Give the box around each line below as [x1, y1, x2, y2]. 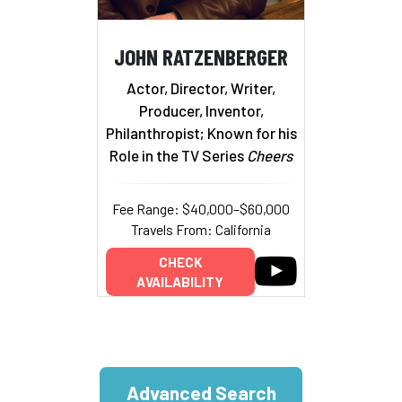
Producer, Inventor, [138, 101, 264, 120]
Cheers [247, 146, 293, 165]
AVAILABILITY [136, 274, 223, 291]
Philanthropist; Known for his [105, 124, 297, 143]
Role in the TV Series [109, 146, 247, 165]
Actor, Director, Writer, [127, 79, 275, 98]
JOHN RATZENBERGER [114, 41, 288, 70]
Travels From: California [131, 221, 271, 239]
